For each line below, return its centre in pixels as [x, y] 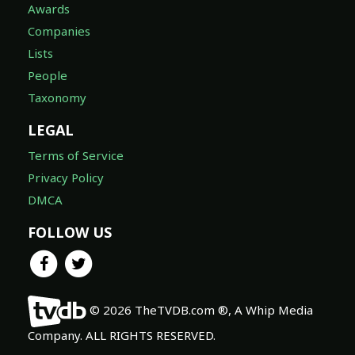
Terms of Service [76, 155]
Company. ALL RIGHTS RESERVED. [122, 336]
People [48, 76]
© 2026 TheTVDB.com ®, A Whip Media [200, 310]
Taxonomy [57, 98]
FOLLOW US [70, 232]
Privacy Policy [66, 177]
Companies [59, 31]
